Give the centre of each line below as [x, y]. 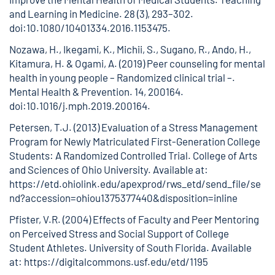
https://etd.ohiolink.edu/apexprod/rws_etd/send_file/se [135, 184]
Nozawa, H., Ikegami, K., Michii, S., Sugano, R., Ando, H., [130, 49]
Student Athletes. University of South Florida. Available [130, 247]
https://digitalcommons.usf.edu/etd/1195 [116, 261]
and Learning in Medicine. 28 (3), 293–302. [101, 14]
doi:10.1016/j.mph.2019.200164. [80, 106]
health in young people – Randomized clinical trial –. [122, 77]
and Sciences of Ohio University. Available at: [109, 169]
